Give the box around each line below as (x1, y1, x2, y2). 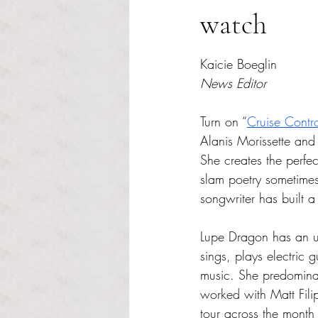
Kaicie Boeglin (200, 55, 281, 72)
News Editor (200, 75, 266, 92)
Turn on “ (200, 113, 247, 130)
